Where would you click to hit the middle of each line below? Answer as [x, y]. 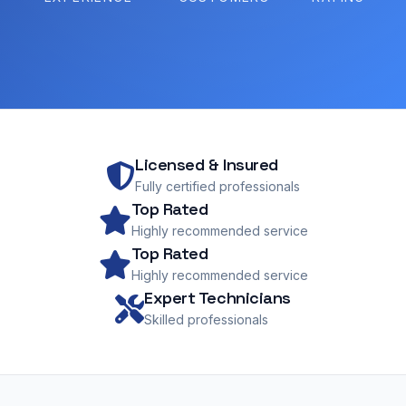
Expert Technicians [217, 298]
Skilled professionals [207, 319]
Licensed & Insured [207, 164]
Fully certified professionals [217, 186]
